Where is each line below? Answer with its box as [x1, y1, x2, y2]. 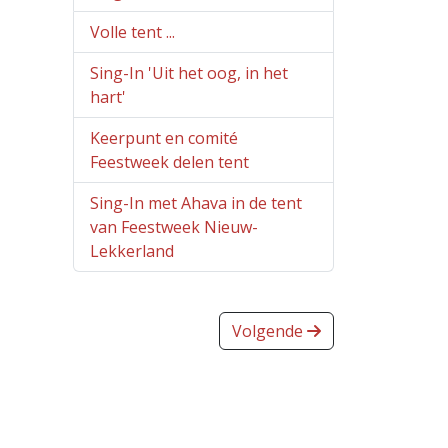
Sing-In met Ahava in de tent [90, 192, 302, 215]
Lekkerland [90, 240, 174, 263]
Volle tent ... [90, 21, 175, 44]
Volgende [232, 320, 307, 343]
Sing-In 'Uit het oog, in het [90, 62, 288, 85]
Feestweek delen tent [90, 151, 249, 174]
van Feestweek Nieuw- [90, 216, 258, 239]
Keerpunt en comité [90, 127, 238, 150]
